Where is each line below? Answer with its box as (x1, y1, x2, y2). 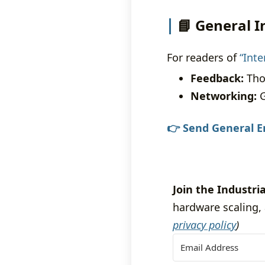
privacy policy (173, 218, 236, 232)
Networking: (190, 89, 257, 103)
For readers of (167, 50, 240, 65)
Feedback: (190, 71, 244, 85)
